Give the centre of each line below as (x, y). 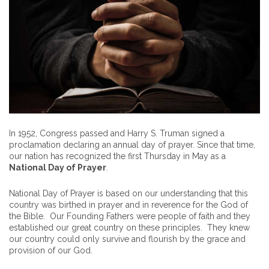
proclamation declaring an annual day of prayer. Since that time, (132, 145)
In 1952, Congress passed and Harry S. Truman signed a (117, 134)
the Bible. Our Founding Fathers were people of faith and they (130, 216)
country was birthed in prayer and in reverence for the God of (128, 205)
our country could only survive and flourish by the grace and (127, 239)
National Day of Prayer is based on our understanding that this (128, 194)
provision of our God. (51, 251)
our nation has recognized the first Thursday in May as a (117, 156)
